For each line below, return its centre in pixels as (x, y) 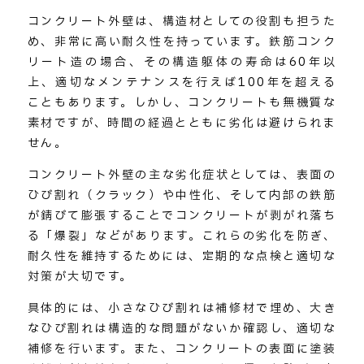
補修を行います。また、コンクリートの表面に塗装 (182, 349)
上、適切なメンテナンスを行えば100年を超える (182, 82)
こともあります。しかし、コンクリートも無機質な (182, 102)
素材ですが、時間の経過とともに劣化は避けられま (182, 123)
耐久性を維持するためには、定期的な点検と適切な (182, 256)
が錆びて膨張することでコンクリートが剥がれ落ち (182, 215)
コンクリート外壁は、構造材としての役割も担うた (182, 21)
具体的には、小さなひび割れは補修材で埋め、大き (182, 308)
